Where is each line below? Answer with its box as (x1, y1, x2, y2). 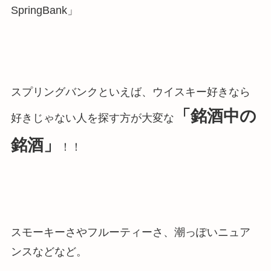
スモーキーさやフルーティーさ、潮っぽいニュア (10, 226, 250, 238)
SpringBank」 (10, 4, 78, 16)
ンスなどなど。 (10, 245, 87, 258)
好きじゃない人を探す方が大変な (10, 112, 174, 125)
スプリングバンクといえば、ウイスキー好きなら (10, 86, 250, 99)
